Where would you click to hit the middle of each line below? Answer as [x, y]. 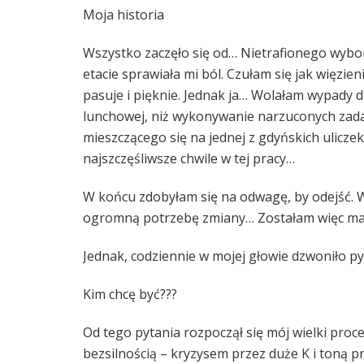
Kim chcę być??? [130, 294]
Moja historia [123, 14]
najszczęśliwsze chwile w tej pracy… [189, 158]
